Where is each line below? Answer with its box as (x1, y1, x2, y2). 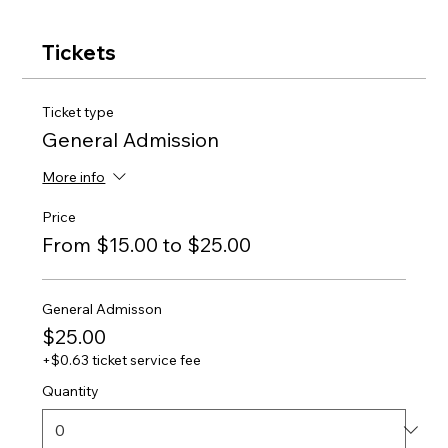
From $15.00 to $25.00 (42, 231, 252, 257)
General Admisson (42, 299, 163, 318)
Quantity (42, 381, 100, 400)
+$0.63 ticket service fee (42, 350, 202, 369)
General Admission (42, 126, 220, 152)
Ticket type (42, 102, 115, 121)
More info (42, 168, 106, 187)
